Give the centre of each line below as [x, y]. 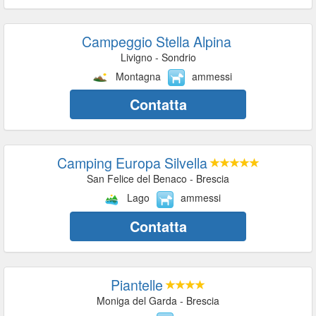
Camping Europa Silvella [132, 163]
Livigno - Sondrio [158, 57]
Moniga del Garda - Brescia [158, 300]
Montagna [138, 76]
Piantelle [137, 284]
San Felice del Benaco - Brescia [158, 179]
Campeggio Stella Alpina [157, 41]
